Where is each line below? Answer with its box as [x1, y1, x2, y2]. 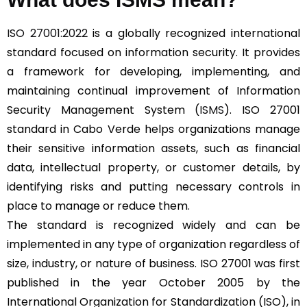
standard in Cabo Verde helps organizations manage [7, 121, 300, 137]
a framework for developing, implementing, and [7, 63, 300, 79]
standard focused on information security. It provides [7, 44, 300, 60]
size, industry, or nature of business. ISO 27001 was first [7, 255, 300, 271]
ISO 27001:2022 [7, 25, 88, 41]
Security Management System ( [7, 101, 200, 118]
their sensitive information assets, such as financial [7, 140, 300, 156]
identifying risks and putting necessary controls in [7, 178, 300, 195]
